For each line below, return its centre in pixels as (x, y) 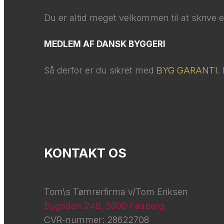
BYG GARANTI (187, 70)
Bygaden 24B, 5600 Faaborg (104, 205)
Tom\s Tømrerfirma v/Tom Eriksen (116, 191)
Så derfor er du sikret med (100, 70)
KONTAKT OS (85, 153)
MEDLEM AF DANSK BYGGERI (104, 44)
